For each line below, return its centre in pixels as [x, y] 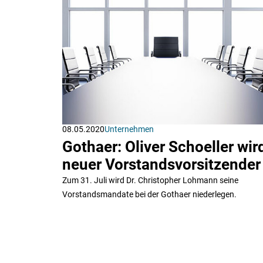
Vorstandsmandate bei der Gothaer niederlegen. [149, 194]
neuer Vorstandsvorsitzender [161, 164]
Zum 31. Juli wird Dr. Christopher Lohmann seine [150, 180]
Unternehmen [129, 129]
